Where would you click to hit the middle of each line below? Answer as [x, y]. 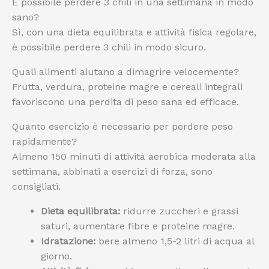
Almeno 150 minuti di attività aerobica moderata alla [134, 156]
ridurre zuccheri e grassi [179, 211]
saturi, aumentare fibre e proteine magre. [138, 226]
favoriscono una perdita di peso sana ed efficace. [125, 102]
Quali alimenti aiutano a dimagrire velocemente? [125, 72]
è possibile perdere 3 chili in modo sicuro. [109, 47]
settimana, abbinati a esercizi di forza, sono [112, 171]
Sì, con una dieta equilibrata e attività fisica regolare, [134, 32]
